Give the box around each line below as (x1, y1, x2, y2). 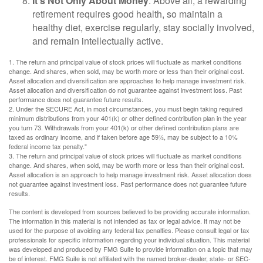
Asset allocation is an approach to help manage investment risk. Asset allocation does (9, 169, 252, 179)
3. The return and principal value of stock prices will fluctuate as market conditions (9, 150, 242, 160)
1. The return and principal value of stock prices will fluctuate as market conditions (9, 56, 242, 66)
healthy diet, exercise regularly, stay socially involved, (32, 20, 254, 34)
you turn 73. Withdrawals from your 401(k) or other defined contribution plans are (9, 122, 239, 132)
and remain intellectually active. (32, 33, 163, 48)
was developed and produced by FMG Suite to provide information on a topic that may (9, 244, 252, 254)
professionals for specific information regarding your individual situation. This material (9, 234, 249, 244)
